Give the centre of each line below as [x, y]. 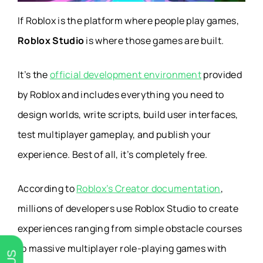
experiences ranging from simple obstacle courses [130, 229]
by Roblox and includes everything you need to [121, 95]
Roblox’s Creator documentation [149, 189]
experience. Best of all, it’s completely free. [113, 155]
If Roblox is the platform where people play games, [129, 21]
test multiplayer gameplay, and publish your [114, 135]
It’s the [34, 75]
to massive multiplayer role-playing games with [122, 249]
